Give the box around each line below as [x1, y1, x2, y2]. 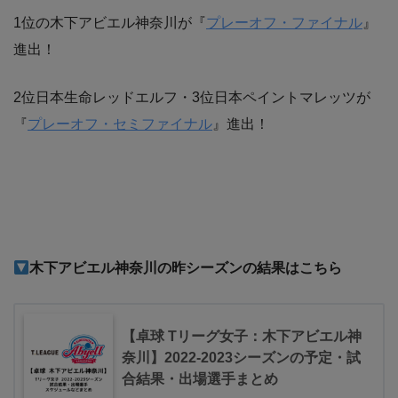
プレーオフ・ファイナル [206, 15, 362, 31]
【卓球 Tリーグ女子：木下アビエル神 [122, 329, 362, 345]
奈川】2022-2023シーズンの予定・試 [122, 350, 361, 366]
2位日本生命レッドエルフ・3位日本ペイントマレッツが [13, 90, 370, 106]
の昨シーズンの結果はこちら [157, 260, 343, 276]
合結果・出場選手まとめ [122, 371, 278, 387]
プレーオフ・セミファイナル [28, 116, 212, 132]
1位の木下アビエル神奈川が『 [13, 15, 206, 31]
